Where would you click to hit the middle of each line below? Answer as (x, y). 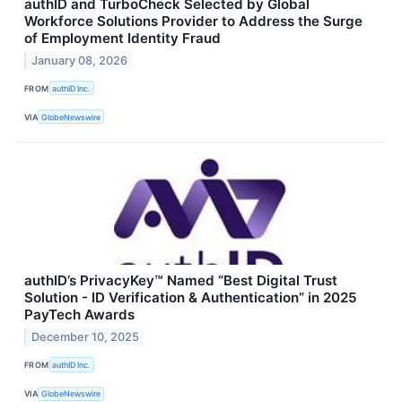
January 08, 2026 (80, 60)
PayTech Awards (79, 315)
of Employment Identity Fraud (122, 38)
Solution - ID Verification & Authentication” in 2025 (191, 298)
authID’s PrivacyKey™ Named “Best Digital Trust (181, 281)
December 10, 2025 (86, 337)
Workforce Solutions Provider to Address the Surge (193, 21)
